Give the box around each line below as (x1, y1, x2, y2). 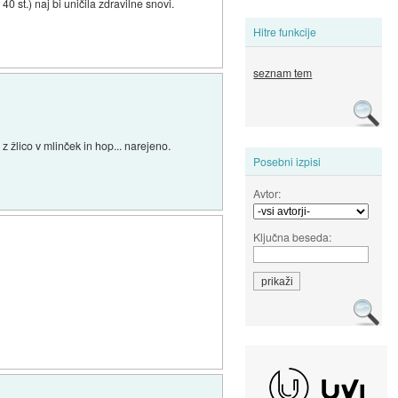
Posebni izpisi (253, 153, 322, 169)
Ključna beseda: (253, 228, 332, 244)
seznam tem (253, 65, 313, 81)
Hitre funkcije (253, 24, 317, 40)
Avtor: (253, 185, 282, 201)
